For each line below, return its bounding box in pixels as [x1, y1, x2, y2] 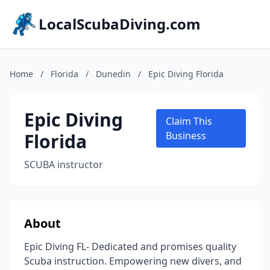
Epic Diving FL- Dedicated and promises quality [24, 240, 236, 253]
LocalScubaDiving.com [39, 14, 201, 34]
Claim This [165, 115, 212, 128]
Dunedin [96, 68, 131, 80]
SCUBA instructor [24, 158, 103, 171]
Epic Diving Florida [148, 68, 224, 80]
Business [165, 129, 206, 142]
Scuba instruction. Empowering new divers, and [24, 254, 242, 268]
